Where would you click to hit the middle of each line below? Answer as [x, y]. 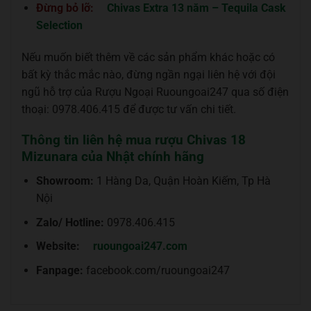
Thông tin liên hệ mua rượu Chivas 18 [134, 140]
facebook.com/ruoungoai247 [156, 270]
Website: [58, 246]
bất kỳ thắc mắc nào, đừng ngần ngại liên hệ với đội [149, 74]
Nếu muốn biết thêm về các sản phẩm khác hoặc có [148, 57]
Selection [59, 25]
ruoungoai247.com [140, 246]
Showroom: [65, 181]
